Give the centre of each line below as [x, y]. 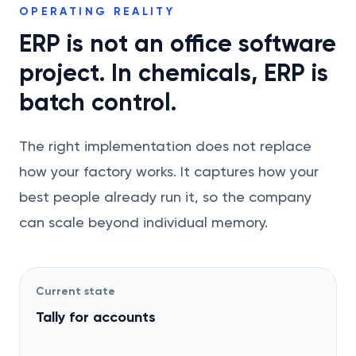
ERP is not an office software [178, 44]
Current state [75, 291]
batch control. [98, 103]
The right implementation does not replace [165, 146]
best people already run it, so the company [165, 197]
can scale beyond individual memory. [143, 222]
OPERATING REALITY [97, 12]
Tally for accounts [96, 317]
